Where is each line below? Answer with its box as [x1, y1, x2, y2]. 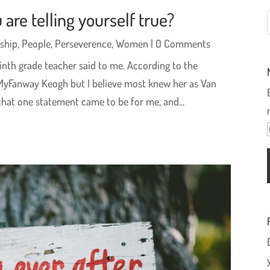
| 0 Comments [148, 36, 211, 50]
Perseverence [55, 36, 112, 50]
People [22, 36, 51, 50]
